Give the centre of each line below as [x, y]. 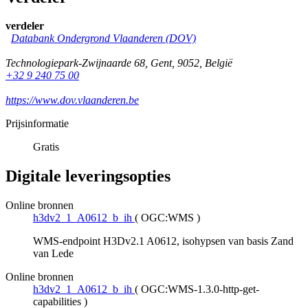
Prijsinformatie [37, 124]
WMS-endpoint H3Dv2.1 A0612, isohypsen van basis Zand [163, 241]
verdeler [25, 26]
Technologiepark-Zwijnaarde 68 [75, 63]
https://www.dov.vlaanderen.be [72, 100]
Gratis [46, 147]
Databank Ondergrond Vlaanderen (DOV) [103, 38]
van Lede [53, 254]
